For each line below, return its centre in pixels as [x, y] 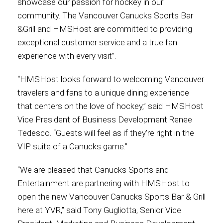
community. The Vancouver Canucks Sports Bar [105, 15]
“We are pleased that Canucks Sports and [93, 170]
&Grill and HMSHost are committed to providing [105, 29]
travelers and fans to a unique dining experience [103, 93]
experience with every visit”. [67, 56]
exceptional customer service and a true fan [97, 42]
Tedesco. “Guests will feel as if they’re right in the [106, 133]
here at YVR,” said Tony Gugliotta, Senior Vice [99, 210]
